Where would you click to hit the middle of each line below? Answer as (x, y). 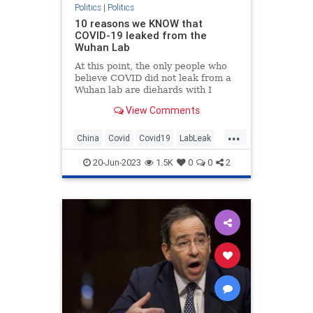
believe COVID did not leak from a (153, 78)
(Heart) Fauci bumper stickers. (145, 101)
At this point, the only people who (151, 66)
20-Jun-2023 (116, 163)
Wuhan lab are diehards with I (143, 89)
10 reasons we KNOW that (138, 23)
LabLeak (195, 138)
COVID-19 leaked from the (140, 35)
